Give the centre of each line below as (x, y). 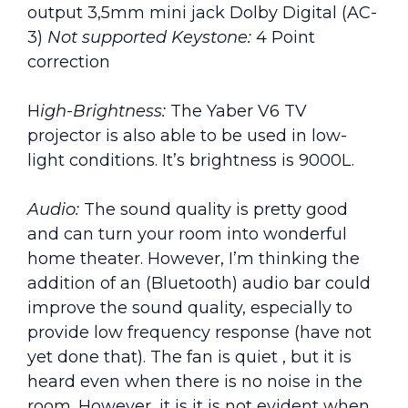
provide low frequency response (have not (199, 333)
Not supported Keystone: (152, 38)
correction (69, 62)
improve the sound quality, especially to (190, 308)
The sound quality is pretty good (216, 210)
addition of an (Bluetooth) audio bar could (199, 284)
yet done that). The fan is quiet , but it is (189, 357)
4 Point (286, 38)
